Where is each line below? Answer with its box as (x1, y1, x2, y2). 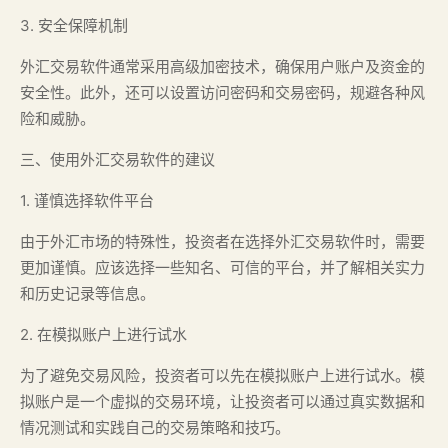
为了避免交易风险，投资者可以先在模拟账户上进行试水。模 (20, 366, 425, 385)
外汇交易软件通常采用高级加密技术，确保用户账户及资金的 (20, 57, 425, 76)
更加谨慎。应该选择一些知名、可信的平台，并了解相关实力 (20, 258, 425, 277)
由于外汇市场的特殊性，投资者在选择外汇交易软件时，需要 (20, 232, 425, 251)
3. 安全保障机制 (20, 16, 128, 35)
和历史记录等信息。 (20, 284, 155, 303)
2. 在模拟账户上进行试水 (20, 325, 187, 344)
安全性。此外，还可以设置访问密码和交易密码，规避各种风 (20, 83, 425, 102)
